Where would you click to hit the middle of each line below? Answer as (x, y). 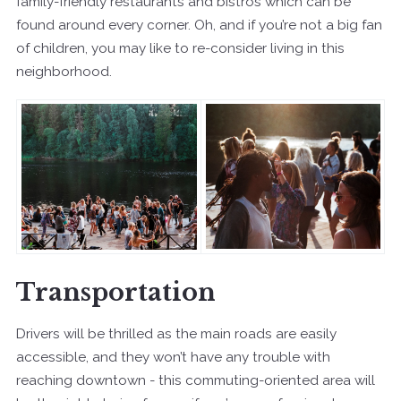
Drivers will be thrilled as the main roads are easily (176, 333)
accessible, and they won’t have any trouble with (173, 357)
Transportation (116, 292)
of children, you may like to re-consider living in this (180, 48)
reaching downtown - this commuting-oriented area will (196, 380)
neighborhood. (64, 71)
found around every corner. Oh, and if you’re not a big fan (199, 25)
